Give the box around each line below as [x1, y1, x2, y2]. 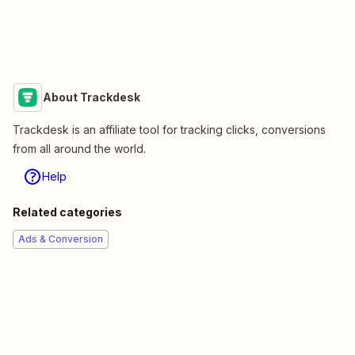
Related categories [13, 205, 122, 219]
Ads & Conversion [18, 233, 103, 246]
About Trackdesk [43, 90, 140, 105]
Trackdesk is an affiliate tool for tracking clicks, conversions [13, 123, 326, 137]
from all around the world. [13, 142, 146, 156]
